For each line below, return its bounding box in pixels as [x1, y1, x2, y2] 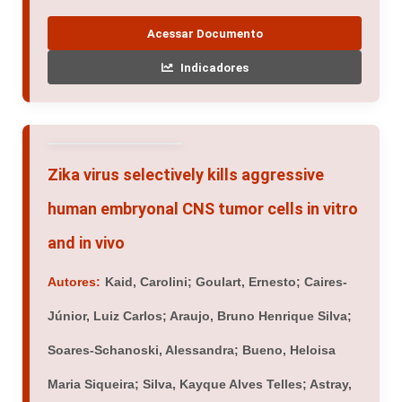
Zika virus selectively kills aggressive [48, 165, 324, 185]
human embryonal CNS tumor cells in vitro [48, 199, 358, 219]
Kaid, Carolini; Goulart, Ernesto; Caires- [105, 275, 347, 290]
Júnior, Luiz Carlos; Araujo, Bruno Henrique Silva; [48, 309, 352, 324]
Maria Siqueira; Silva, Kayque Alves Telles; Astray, [48, 377, 352, 392]
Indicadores [179, 60, 249, 74]
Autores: [48, 275, 100, 290]
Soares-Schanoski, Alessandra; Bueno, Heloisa [48, 343, 336, 358]
